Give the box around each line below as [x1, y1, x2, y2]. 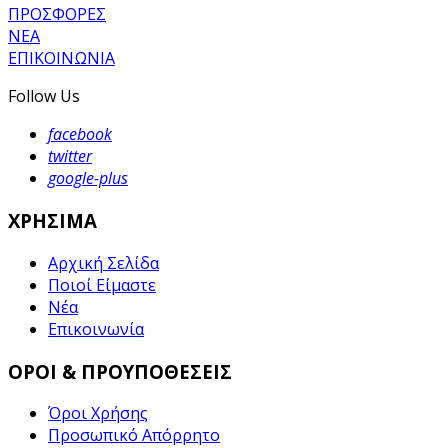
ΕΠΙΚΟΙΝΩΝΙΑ [8, 47, 115, 70]
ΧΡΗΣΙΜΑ [8, 208, 97, 234]
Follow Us [8, 85, 80, 108]
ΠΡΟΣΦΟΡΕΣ [8, 3, 106, 26]
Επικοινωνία [48, 317, 144, 340]
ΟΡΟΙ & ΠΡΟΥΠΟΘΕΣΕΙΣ [8, 358, 232, 384]
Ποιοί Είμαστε [48, 273, 156, 296]
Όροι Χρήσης [48, 402, 148, 425]
